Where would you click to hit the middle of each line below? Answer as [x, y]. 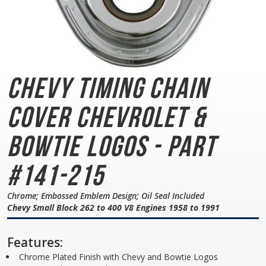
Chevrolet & [141, 117]
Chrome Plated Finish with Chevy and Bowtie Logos [118, 257]
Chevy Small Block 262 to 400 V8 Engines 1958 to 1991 [113, 208]
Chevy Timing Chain [108, 88]
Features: [35, 242]
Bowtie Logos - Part [112, 146]
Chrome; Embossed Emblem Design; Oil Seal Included [106, 196]
